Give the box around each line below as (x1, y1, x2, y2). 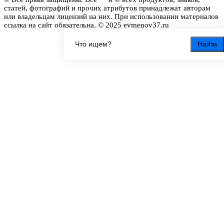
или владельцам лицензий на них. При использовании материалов (4, 12, 218, 20)
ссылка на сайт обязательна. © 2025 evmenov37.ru (4, 20, 169, 29)
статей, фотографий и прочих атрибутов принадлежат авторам (4, 3, 210, 12)
